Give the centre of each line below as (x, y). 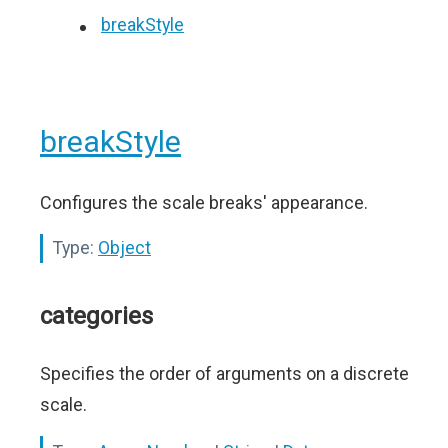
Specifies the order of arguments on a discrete (224, 374)
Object (124, 248)
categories (96, 316)
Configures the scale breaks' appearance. (204, 203)
